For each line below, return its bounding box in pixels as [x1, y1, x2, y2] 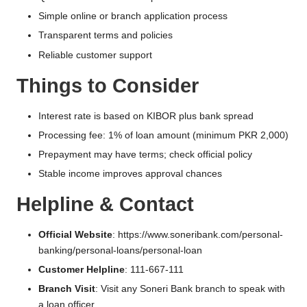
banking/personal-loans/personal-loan [38, 245, 202, 256]
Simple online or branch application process [38, 11, 228, 22]
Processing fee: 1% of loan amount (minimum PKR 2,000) [38, 130, 288, 140]
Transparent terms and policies [38, 30, 173, 41]
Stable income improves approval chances [38, 168, 222, 179]
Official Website [38, 229, 112, 240]
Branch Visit [38, 284, 95, 295]
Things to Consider [16, 74, 199, 97]
